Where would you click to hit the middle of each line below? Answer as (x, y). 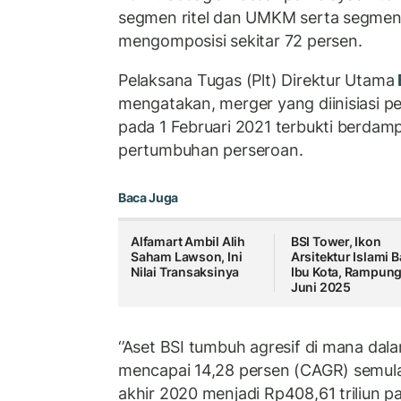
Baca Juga (148, 198)
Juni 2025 (320, 287)
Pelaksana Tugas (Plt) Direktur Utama (256, 80)
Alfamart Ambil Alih (188, 242)
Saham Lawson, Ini (187, 257)
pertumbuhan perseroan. (211, 149)
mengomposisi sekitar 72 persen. (240, 41)
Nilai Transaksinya (185, 272)
